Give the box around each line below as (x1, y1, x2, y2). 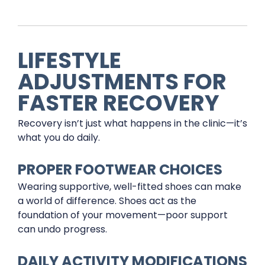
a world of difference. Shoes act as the (18, 193, 196, 208)
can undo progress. (18, 222, 107, 236)
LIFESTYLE (18, 44, 121, 76)
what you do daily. (18, 130, 100, 144)
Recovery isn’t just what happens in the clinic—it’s (18, 116, 247, 130)
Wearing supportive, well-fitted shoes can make (18, 179, 241, 193)
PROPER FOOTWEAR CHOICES (18, 159, 222, 179)
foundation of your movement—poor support (18, 208, 228, 222)
